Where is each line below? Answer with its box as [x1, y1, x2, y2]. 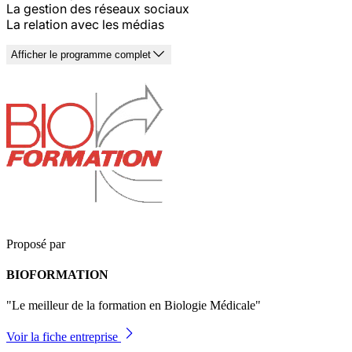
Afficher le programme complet [11, 48, 151, 60]
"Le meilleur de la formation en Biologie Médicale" [6, 299, 261, 313]
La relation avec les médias [6, 16, 164, 32]
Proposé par [6, 236, 65, 251]
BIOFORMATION [6, 267, 108, 281]
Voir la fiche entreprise [6, 330, 121, 344]
